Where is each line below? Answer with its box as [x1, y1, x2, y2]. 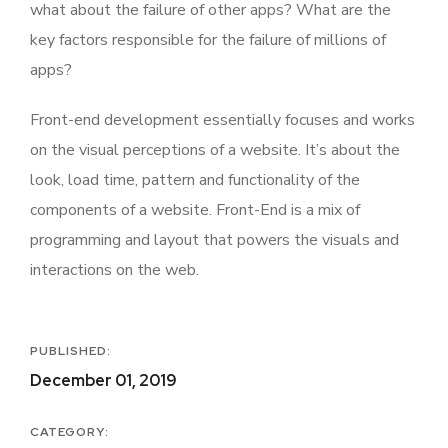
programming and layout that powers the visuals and [30, 229, 399, 252]
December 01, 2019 [30, 370, 177, 392]
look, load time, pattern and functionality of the [30, 169, 360, 192]
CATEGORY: [30, 424, 109, 441]
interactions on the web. [30, 259, 203, 282]
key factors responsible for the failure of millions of [30, 29, 386, 52]
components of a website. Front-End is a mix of [30, 199, 360, 222]
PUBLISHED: [30, 343, 111, 360]
